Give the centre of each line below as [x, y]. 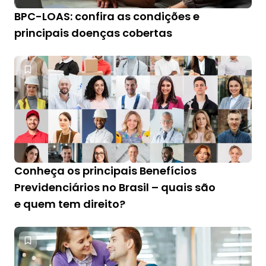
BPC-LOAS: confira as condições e [107, 16]
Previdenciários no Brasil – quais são [115, 187]
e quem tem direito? [70, 204]
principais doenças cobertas [93, 33]
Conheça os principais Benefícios [105, 171]
